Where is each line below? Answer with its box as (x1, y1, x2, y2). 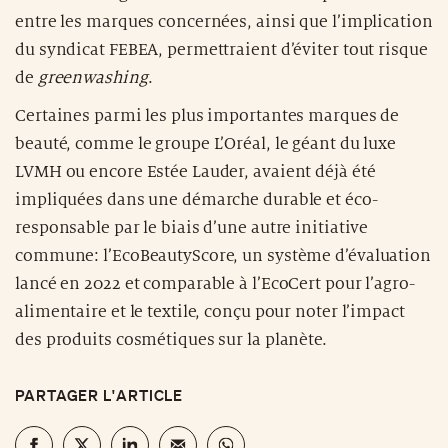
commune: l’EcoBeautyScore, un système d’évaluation (15, 246, 431, 265)
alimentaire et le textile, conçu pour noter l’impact (15, 302, 405, 321)
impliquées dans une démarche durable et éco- (15, 190, 378, 209)
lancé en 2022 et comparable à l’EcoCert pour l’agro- (15, 274, 415, 293)
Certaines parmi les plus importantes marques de (15, 106, 400, 125)
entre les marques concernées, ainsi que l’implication (15, 12, 433, 31)
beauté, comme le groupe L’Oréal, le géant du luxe (15, 134, 397, 153)
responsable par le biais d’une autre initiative (15, 218, 369, 237)
